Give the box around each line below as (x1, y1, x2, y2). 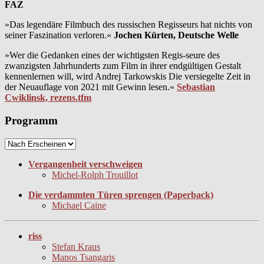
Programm (5, 114, 58, 127)
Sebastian (177, 82, 215, 93)
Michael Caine (52, 200, 106, 210)
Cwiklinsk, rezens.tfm (5, 93, 91, 103)
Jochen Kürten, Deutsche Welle (114, 30, 239, 41)
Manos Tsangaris (52, 252, 115, 262)
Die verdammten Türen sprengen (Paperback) (28, 189, 213, 200)
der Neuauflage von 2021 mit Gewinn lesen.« (5, 82, 177, 93)
